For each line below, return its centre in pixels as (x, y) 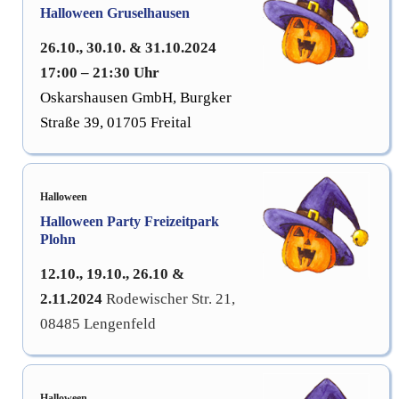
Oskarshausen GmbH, (110, 97)
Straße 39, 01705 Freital (116, 122)
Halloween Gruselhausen (115, 12)
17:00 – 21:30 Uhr (100, 72)
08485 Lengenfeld (98, 323)
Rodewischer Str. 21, (171, 298)
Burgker (206, 97)
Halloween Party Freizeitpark (130, 221)
